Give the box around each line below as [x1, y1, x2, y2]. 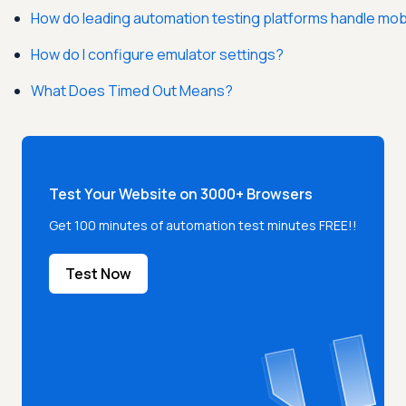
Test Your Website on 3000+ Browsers [49, 184, 313, 205]
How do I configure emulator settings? [31, 44, 284, 65]
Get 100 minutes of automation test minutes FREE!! [49, 217, 357, 235]
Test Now [65, 264, 131, 285]
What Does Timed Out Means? [31, 81, 233, 101]
